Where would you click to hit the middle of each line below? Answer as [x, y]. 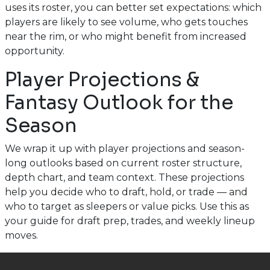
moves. [21, 235]
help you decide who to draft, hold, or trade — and [126, 192]
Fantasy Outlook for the [119, 102]
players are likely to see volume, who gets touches [126, 22]
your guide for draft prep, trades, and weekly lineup [130, 221]
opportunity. [34, 51]
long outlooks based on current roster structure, [123, 163]
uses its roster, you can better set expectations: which [133, 8]
